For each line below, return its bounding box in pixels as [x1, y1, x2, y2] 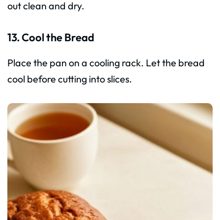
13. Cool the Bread [7, 30, 94, 45]
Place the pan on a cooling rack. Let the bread [7, 56, 205, 69]
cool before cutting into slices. [7, 73, 132, 85]
